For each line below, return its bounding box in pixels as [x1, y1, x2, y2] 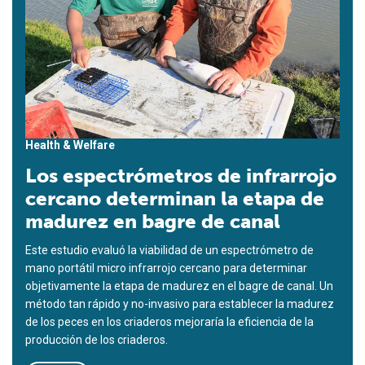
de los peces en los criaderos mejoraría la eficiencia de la [25, 315, 314, 329]
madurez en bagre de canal [25, 209, 280, 234]
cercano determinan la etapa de [25, 187, 324, 211]
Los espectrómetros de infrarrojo [25, 164, 336, 188]
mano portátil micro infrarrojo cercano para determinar [25, 262, 307, 275]
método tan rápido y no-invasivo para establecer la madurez [25, 297, 334, 311]
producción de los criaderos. [25, 333, 168, 347]
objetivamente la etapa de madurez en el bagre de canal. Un [25, 279, 333, 293]
